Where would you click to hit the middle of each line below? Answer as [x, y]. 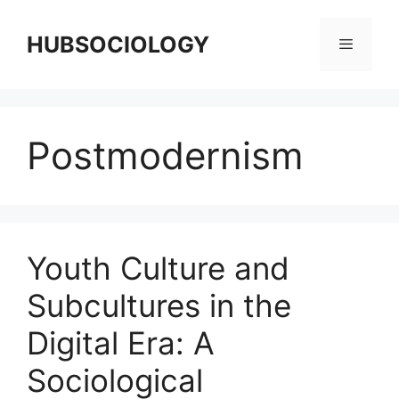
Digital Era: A [121, 343]
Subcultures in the [159, 305]
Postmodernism [165, 155]
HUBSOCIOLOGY [118, 45]
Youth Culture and [158, 268]
